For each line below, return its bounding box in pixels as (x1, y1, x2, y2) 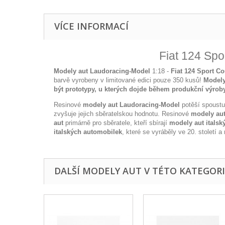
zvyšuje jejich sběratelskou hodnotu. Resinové (54, 110, 191, 118)
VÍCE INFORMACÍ (54, 20, 129, 32)
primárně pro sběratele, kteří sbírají (63, 119, 169, 127)
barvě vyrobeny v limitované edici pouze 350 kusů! (54, 76, 203, 84)
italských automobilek (54, 128, 122, 136)
